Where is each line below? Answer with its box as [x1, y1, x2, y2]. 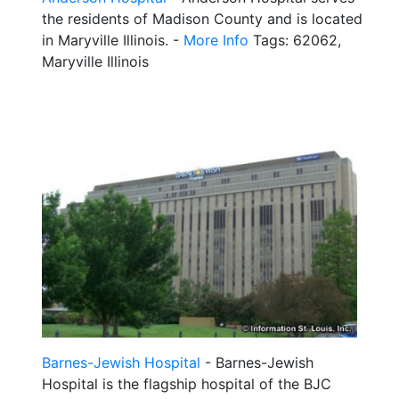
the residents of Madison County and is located [42, 10, 362, 28]
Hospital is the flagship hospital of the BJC [42, 374, 331, 393]
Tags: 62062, [248, 31, 341, 50]
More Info [183, 31, 248, 50]
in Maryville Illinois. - [42, 31, 183, 50]
